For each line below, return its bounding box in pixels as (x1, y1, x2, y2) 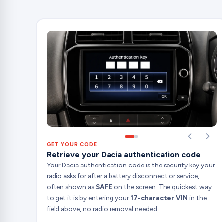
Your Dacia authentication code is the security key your (46, 161, 215, 169)
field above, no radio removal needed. (46, 204, 159, 213)
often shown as (46, 182, 96, 191)
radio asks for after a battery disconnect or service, (46, 171, 199, 180)
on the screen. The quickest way (112, 182, 212, 191)
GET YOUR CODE (46, 141, 97, 148)
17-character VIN (130, 193, 188, 202)
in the (187, 193, 207, 202)
